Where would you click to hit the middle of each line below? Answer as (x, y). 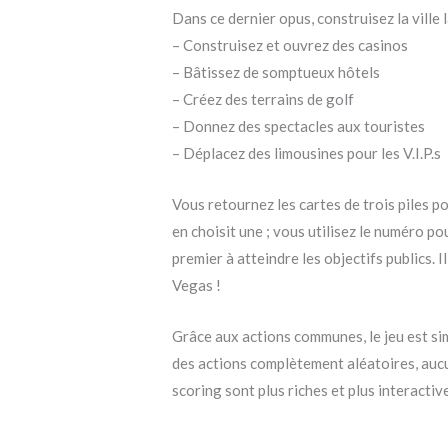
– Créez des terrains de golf (263, 99)
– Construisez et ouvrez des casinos (290, 45)
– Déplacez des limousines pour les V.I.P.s (307, 153)
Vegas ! (197, 285)
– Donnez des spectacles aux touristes (299, 126)
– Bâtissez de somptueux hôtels (276, 72)
